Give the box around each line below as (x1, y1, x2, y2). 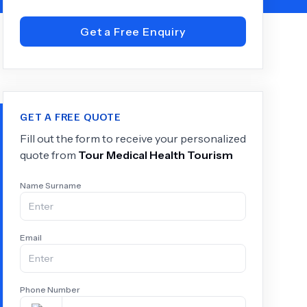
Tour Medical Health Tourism (78, 148, 233, 162)
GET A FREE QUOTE (20, 110, 121, 123)
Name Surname (20, 180, 82, 191)
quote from (20, 148, 78, 162)
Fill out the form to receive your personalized (20, 132, 246, 145)
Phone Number (20, 284, 80, 295)
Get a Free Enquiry (80, 25, 186, 38)
